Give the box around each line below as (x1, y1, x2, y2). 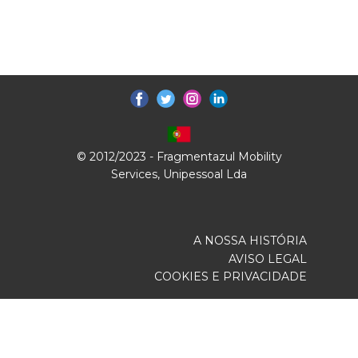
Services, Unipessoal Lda (111, 167, 247, 182)
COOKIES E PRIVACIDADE (154, 269, 307, 284)
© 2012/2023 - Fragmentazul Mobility (76, 149, 282, 165)
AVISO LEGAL (229, 252, 307, 267)
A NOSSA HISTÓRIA (193, 233, 307, 249)
